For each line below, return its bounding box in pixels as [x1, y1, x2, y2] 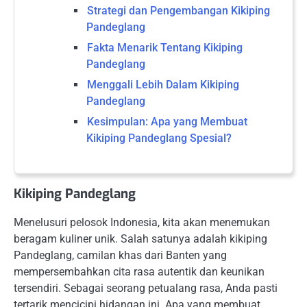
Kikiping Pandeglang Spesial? [86, 132, 232, 145]
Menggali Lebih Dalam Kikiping [87, 78, 239, 91]
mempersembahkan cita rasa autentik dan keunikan [14, 265, 265, 279]
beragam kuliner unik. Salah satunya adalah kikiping [14, 232, 267, 246]
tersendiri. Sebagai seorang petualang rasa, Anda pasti [14, 282, 278, 295]
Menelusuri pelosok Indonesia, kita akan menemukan [14, 216, 270, 230]
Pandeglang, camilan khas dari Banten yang [14, 249, 227, 262]
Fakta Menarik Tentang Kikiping [87, 41, 243, 54]
